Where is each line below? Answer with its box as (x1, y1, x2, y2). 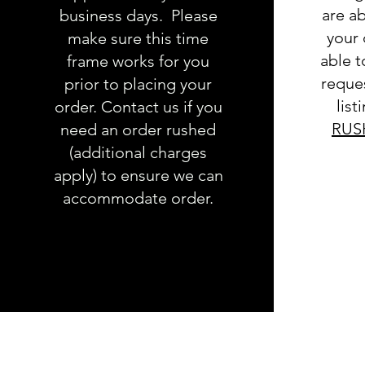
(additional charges (69, 142, 207, 162)
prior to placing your (64, 73, 212, 94)
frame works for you (67, 51, 209, 71)
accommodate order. (63, 187, 213, 208)
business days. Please (59, 5, 218, 25)
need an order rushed (60, 119, 216, 139)
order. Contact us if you (54, 96, 222, 117)
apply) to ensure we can (53, 165, 223, 185)
